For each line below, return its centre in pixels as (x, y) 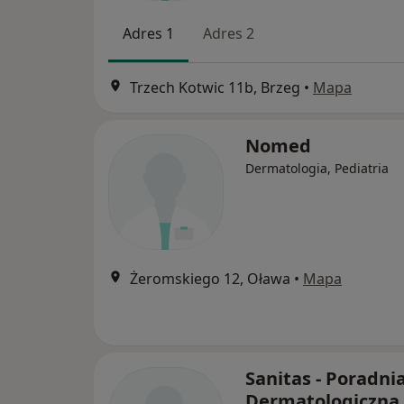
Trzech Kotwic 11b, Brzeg (215, 87)
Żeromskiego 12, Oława (210, 278)
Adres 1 (148, 34)
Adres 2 (229, 34)
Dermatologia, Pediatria (317, 168)
